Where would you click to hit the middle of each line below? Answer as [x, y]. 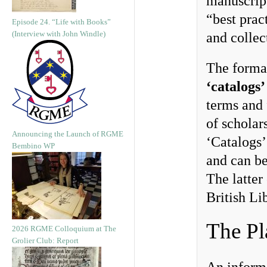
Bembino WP [33, 146]
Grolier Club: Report [45, 240]
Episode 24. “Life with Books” [61, 22]
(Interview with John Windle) [59, 34]
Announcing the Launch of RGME [68, 134]
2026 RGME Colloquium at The [64, 229]
